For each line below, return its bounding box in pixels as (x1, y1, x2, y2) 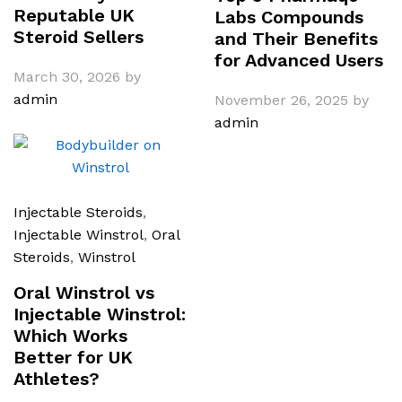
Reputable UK (13, 4, 135, 26)
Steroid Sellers (13, 25, 144, 48)
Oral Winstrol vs (13, 281, 154, 303)
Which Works (13, 324, 127, 346)
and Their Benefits (214, 27, 378, 49)
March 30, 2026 (13, 67, 120, 85)
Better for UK (13, 345, 133, 368)
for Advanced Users (214, 48, 383, 71)
